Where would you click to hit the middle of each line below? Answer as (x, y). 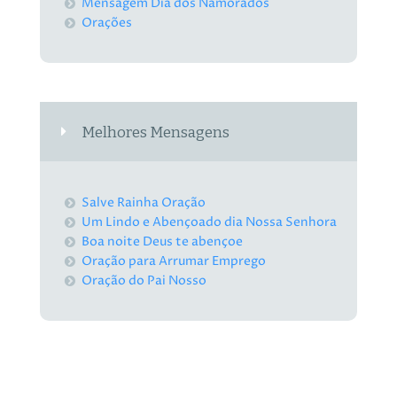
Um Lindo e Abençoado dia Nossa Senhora (210, 222)
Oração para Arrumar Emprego (174, 261)
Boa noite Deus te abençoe (163, 242)
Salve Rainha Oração (144, 203)
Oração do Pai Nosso (144, 281)
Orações (107, 22)
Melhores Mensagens (156, 132)
